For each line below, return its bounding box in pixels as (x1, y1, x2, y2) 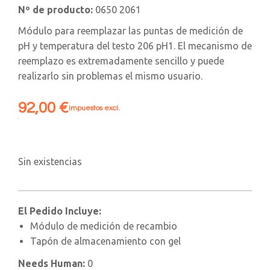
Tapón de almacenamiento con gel (30, 235, 181, 246)
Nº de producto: (18, 4, 93, 15)
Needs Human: (18, 257, 87, 269)
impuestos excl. (69, 104, 120, 112)
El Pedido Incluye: (18, 205, 101, 216)
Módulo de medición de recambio (30, 220, 177, 231)
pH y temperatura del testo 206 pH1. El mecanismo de (18, 40, 252, 51)
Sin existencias (18, 155, 82, 167)
